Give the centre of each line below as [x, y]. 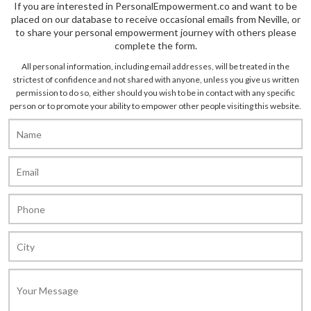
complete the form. [155, 45]
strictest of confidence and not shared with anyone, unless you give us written [155, 79]
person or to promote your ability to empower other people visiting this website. [155, 106]
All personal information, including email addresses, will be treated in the [155, 66]
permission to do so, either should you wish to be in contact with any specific [155, 93]
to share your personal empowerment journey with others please [155, 32]
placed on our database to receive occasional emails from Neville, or [155, 19]
